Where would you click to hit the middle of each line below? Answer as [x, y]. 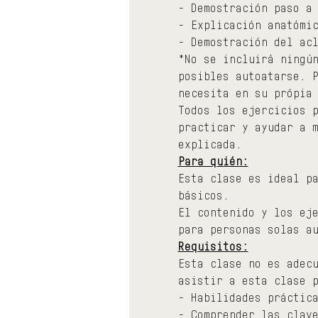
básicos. [203, 195]
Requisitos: [213, 246]
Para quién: [213, 161]
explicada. [210, 144]
